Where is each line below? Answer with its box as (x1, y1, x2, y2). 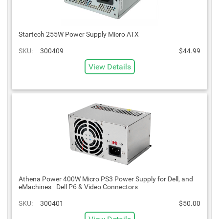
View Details (88, 62, 131, 71)
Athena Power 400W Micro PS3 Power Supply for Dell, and (19, 175, 193, 183)
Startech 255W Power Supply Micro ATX (19, 30, 139, 38)
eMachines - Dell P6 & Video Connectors (19, 182, 138, 191)
